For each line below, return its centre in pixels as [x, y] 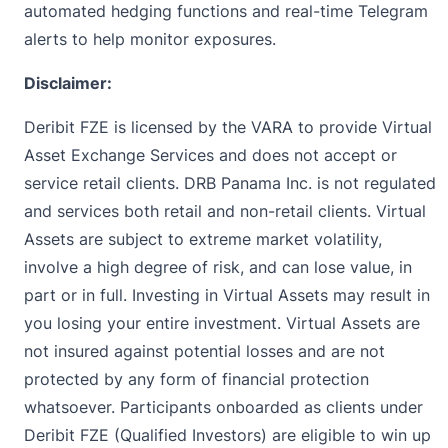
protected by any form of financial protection [196, 378]
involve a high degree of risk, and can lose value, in [218, 266]
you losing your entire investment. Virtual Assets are [222, 322]
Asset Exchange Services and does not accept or [210, 154]
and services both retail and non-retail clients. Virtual [225, 210]
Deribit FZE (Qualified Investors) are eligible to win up [227, 434]
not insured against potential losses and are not [204, 350]
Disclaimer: [68, 82]
